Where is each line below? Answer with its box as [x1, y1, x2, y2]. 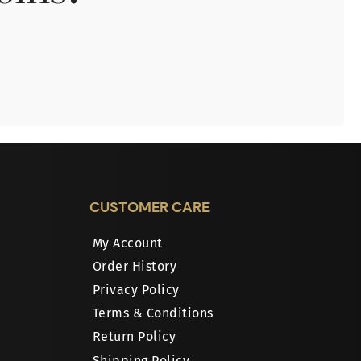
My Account [92, 235, 163, 251]
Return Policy [92, 329, 176, 345]
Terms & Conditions [92, 305, 214, 322]
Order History [92, 259, 177, 275]
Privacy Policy [92, 282, 180, 298]
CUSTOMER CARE [89, 197, 210, 216]
